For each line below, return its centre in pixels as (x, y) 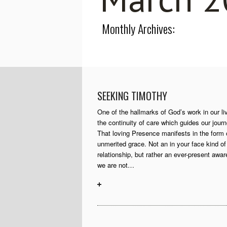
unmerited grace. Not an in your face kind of (162, 144)
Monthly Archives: (138, 28)
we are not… (116, 165)
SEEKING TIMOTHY (132, 96)
